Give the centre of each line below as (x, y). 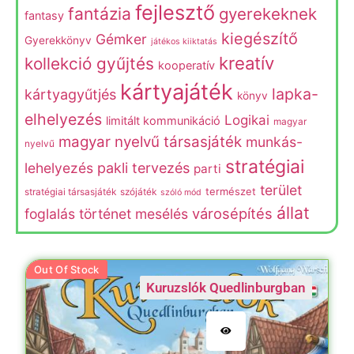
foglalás (50, 213)
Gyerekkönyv (58, 40)
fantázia (100, 13)
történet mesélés (134, 213)
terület (281, 190)
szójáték (138, 191)
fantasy (44, 15)
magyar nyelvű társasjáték (150, 141)
